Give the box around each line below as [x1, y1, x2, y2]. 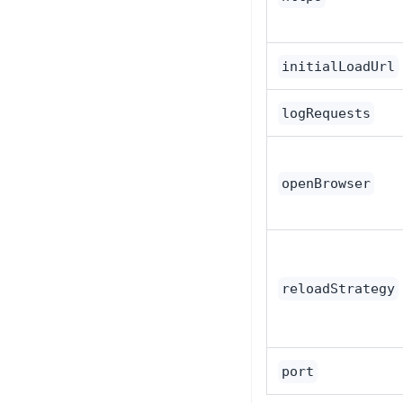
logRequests [282, 105, 371, 121]
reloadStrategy [282, 281, 395, 297]
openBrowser [282, 175, 371, 192]
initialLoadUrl [282, 58, 395, 75]
